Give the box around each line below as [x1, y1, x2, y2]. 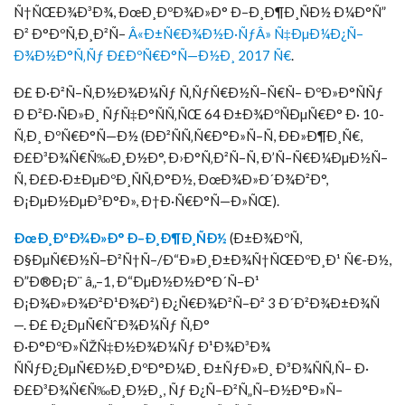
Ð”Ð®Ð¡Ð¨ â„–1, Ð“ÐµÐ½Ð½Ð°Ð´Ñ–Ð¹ [14, 272, 259, 289]
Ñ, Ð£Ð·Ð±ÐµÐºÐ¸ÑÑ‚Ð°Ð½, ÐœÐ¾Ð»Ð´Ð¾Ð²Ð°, [14, 170, 328, 187]
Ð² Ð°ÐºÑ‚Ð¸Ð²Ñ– [14, 24, 128, 42]
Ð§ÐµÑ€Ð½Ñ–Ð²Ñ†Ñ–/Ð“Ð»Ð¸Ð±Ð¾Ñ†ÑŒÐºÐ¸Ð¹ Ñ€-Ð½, [14, 250, 391, 268]
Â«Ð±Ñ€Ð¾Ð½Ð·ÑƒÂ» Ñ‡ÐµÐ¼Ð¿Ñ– [128, 24, 363, 42]
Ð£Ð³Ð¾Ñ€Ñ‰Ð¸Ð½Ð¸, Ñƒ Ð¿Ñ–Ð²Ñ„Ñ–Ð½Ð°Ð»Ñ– [14, 381, 343, 398]
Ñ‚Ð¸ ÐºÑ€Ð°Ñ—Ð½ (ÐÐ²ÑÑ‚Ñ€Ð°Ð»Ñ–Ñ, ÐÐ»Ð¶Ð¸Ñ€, [14, 127, 363, 144]
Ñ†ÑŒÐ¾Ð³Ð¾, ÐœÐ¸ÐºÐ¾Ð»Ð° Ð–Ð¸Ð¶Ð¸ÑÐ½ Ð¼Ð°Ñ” [14, 3, 386, 20]
